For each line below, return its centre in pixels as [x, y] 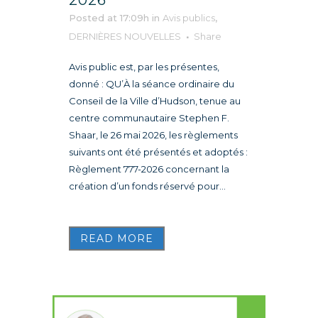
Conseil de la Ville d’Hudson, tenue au [155, 101]
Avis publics [189, 18]
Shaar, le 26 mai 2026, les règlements [153, 135]
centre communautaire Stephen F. [149, 118]
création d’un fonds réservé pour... [147, 186]
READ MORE [117, 239]
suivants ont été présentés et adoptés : [158, 152]
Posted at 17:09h [109, 18]
